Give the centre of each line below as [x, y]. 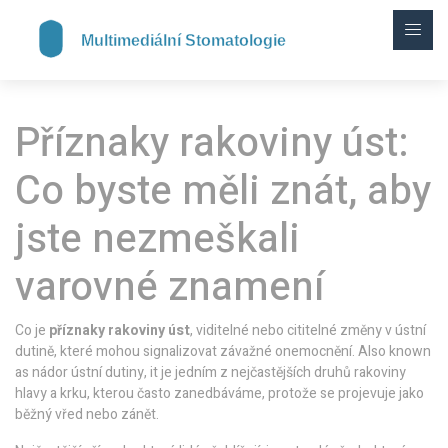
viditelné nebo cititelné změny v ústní [311, 330]
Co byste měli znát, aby [223, 191]
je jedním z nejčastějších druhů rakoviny [283, 372]
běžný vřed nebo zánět [85, 414]
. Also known [391, 351]
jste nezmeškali [157, 239]
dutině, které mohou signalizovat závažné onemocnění [183, 351]
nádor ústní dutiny [88, 372]
